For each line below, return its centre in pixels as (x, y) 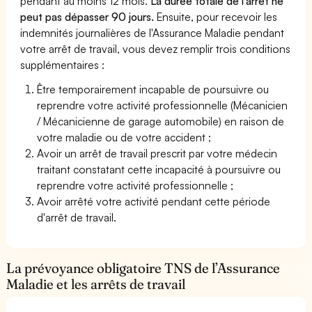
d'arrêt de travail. (77, 217)
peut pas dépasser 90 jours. (87, 16)
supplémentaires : (63, 64)
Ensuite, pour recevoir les (216, 16)
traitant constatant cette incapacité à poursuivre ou (159, 169)
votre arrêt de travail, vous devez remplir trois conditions (156, 48)
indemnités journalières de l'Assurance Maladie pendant (153, 32)
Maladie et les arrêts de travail (96, 284)
